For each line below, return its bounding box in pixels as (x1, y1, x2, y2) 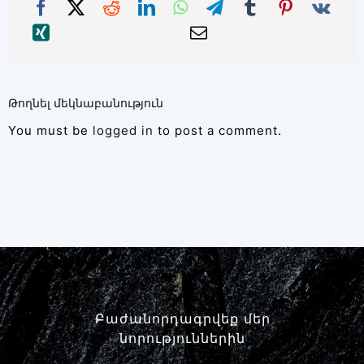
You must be (7, 123, 93, 139)
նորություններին (119, 330, 245, 347)
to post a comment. (153, 123, 282, 139)
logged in (92, 123, 154, 139)
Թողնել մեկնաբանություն (7, 96, 163, 110)
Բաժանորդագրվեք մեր (94, 310, 271, 327)
